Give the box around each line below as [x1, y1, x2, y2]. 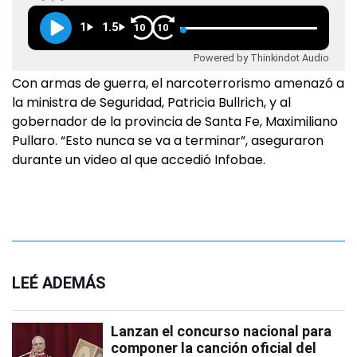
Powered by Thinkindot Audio [194, 52, 329, 65]
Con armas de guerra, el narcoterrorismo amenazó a [12, 73, 344, 92]
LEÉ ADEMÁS [12, 273, 106, 292]
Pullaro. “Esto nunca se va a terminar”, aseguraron [12, 131, 324, 150]
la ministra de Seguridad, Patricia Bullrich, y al [12, 92, 291, 112]
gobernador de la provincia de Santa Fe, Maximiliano [12, 112, 338, 131]
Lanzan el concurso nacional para [111, 322, 331, 339]
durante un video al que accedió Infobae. [12, 150, 265, 169]
